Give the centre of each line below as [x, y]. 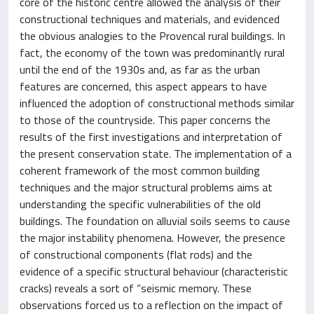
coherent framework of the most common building [140, 170]
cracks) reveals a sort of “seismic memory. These [136, 288]
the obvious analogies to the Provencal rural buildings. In [152, 35]
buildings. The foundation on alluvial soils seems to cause [155, 220]
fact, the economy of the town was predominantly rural [152, 52]
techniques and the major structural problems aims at [146, 187]
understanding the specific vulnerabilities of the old [140, 204]
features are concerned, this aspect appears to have [143, 86]
